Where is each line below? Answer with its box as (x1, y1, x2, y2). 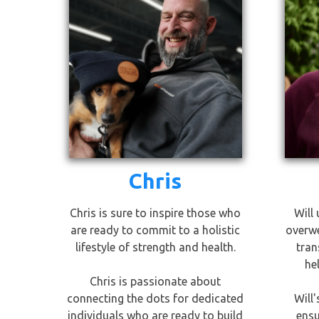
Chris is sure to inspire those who (70, 206, 241, 219)
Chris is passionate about (90, 275, 221, 288)
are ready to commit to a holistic (70, 224, 241, 236)
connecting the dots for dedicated (67, 292, 244, 305)
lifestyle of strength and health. (75, 241, 236, 253)
